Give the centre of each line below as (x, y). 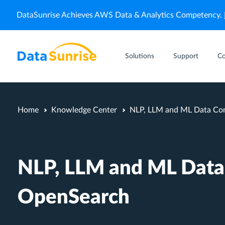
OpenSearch (74, 197)
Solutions (140, 56)
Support (186, 56)
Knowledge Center (84, 110)
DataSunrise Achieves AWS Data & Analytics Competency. (120, 15)
